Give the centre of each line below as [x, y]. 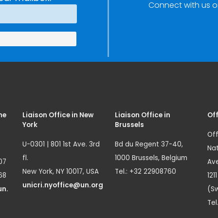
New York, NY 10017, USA [61, 171]
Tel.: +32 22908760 [145, 171]
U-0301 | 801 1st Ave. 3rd [61, 144]
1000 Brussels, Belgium [151, 158]
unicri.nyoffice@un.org [63, 185]
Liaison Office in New [58, 115]
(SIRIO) [83, 26]
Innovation [93, 11]
